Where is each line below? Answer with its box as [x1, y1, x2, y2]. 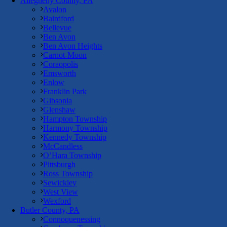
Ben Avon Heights [43, 42, 102, 51]
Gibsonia [43, 96, 72, 105]
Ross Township [43, 169, 93, 178]
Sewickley [43, 178, 77, 187]
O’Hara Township [43, 151, 101, 160]
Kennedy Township [43, 133, 106, 142]
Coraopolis [43, 60, 78, 69]
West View [43, 187, 78, 197]
